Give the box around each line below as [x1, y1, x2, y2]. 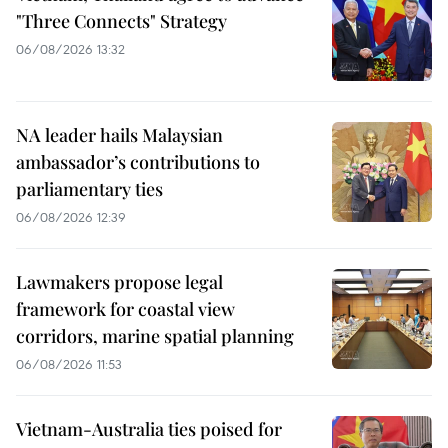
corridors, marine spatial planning [16, 324, 294, 349]
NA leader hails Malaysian [16, 123, 223, 148]
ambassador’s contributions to [16, 150, 260, 175]
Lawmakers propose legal [16, 270, 223, 295]
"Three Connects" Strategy [16, 9, 227, 34]
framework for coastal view [16, 297, 235, 322]
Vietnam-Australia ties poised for [16, 417, 282, 442]
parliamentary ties [16, 177, 163, 202]
